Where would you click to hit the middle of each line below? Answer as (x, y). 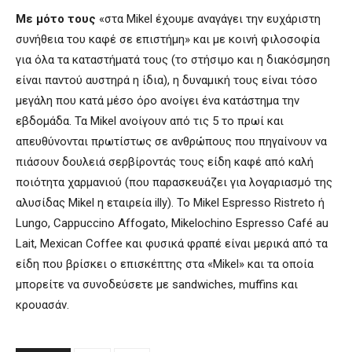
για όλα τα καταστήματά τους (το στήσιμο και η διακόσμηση (173, 60)
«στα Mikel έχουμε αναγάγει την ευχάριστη (208, 19)
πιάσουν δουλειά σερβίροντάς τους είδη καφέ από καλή (165, 162)
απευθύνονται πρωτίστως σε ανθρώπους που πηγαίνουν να (171, 142)
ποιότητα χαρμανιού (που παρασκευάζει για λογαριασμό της (174, 183)
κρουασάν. (42, 305)
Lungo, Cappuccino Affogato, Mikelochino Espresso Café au (172, 224)
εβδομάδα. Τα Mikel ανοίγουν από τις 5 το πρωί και (150, 121)
